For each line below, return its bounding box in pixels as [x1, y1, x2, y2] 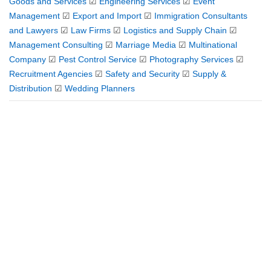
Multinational [189, 40, 237, 50]
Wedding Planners [65, 83, 135, 93]
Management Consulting [9, 40, 103, 50]
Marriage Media [116, 40, 176, 50]
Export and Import [73, 11, 142, 21]
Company [9, 54, 46, 64]
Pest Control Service [59, 54, 137, 64]
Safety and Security [105, 69, 180, 79]
